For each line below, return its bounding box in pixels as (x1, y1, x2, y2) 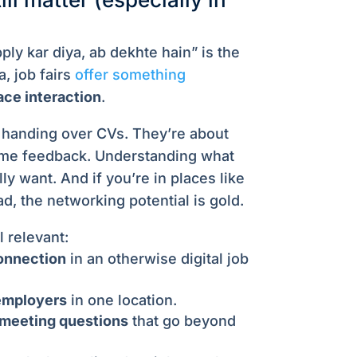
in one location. (66, 292, 177, 309)
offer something (74, 66, 186, 84)
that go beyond (127, 312, 236, 330)
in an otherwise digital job (65, 250, 249, 268)
